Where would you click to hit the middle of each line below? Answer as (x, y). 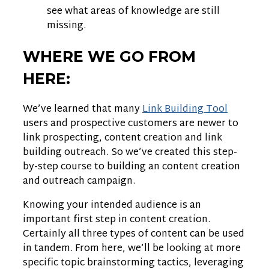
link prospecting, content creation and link (122, 139)
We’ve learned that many (83, 110)
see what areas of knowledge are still (133, 11)
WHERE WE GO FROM (109, 57)
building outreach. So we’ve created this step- (130, 153)
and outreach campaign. (79, 182)
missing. (66, 26)
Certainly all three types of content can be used (134, 235)
